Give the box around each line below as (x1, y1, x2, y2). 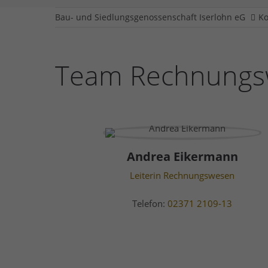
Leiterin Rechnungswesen (130, 169, 235, 181)
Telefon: (132, 197, 168, 209)
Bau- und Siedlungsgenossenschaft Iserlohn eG (55, 12, 245, 23)
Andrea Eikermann (126, 148, 238, 165)
